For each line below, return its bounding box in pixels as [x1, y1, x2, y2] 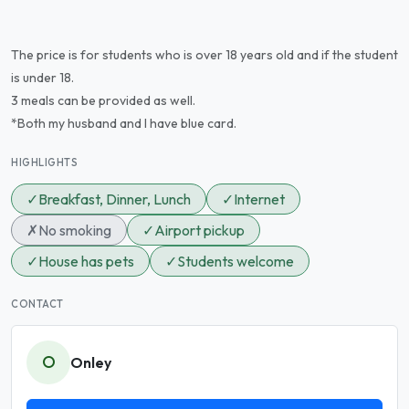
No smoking [38, 221, 111, 239]
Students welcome [177, 252, 294, 270]
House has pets [38, 252, 134, 270]
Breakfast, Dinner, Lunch [38, 190, 191, 208]
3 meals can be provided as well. [11, 92, 195, 109]
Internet [234, 190, 285, 208]
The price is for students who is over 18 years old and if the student [11, 47, 398, 63]
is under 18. [11, 69, 74, 86]
